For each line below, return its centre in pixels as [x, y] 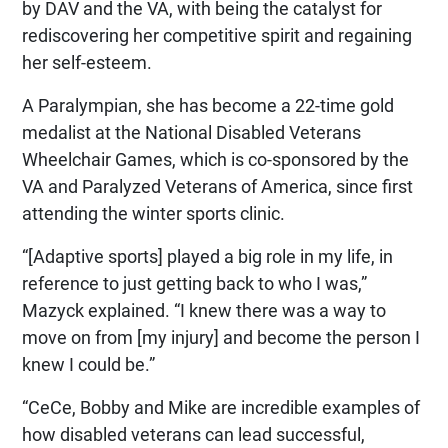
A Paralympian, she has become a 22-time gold [208, 105]
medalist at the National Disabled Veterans [191, 132]
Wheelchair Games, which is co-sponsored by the [215, 159]
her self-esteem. [87, 62]
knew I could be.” [88, 364]
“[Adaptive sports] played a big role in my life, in [207, 256]
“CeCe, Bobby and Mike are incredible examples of [221, 407]
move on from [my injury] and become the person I [221, 337]
